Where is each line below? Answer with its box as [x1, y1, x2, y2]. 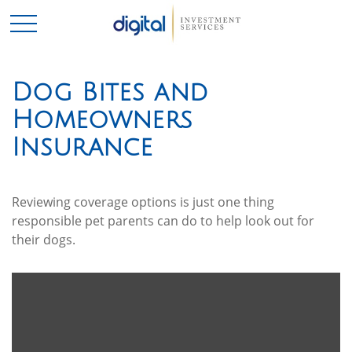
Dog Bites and [12, 79, 209, 106]
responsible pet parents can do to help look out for [12, 212, 314, 229]
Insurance [12, 134, 152, 161]
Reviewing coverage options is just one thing [12, 193, 274, 211]
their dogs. [12, 231, 75, 248]
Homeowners [12, 106, 193, 134]
